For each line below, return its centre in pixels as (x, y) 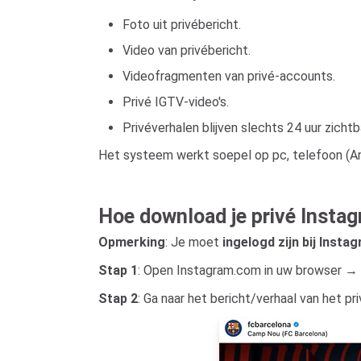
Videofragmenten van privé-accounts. (229, 76)
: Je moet (194, 242)
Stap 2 (118, 298)
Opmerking (132, 242)
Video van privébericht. (187, 50)
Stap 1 (118, 270)
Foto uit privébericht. (182, 24)
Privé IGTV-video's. (176, 102)
